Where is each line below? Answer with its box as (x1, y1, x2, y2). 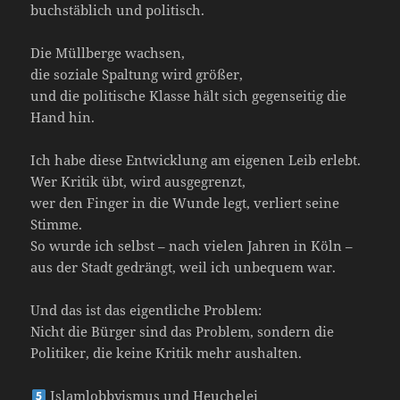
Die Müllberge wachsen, (30, 44, 186, 62)
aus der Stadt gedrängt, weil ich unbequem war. (30, 258, 337, 277)
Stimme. (30, 215, 83, 234)
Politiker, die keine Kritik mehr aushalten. (30, 344, 303, 362)
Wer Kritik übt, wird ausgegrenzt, (30, 172, 246, 191)
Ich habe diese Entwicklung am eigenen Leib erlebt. (30, 151, 362, 170)
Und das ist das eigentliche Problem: (30, 301, 262, 320)
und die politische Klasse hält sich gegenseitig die (30, 87, 347, 105)
